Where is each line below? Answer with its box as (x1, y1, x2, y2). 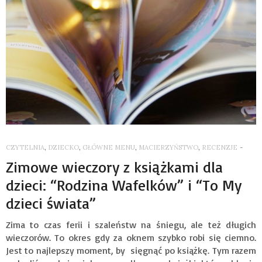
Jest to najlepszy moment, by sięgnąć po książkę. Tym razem (6, 244, 256, 257)
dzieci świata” (6, 194, 96, 213)
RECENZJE (202, 143, 237, 152)
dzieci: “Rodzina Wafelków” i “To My (6, 175, 242, 195)
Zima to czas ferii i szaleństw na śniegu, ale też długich (6, 219, 256, 231)
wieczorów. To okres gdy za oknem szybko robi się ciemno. (6, 232, 256, 244)
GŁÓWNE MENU (82, 143, 135, 152)
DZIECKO (48, 143, 79, 152)
